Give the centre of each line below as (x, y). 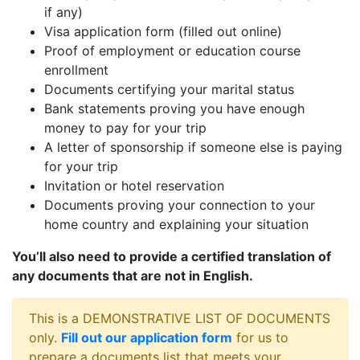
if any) (63, 12)
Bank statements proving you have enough (174, 109)
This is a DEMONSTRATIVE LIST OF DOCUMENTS (180, 319)
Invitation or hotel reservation (134, 186)
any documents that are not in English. (133, 276)
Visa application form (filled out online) (163, 32)
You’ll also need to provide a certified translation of (172, 257)
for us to (260, 338)
